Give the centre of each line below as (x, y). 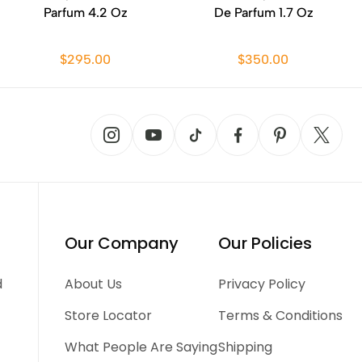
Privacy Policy (261, 284)
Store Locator (109, 316)
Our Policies (265, 243)
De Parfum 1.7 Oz (263, 13)
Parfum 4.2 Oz (86, 13)
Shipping (245, 347)
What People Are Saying (141, 347)
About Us (94, 284)
